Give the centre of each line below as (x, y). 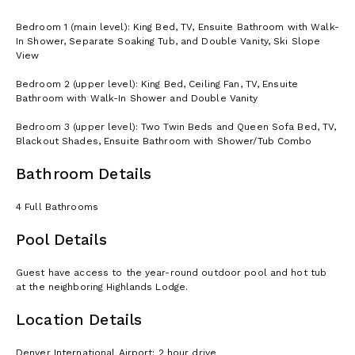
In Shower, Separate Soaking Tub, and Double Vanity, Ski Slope (168, 41)
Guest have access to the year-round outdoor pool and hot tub (172, 272)
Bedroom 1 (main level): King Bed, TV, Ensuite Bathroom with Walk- (177, 27)
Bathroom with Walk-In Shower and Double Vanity (137, 98)
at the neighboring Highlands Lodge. (102, 286)
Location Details (79, 319)
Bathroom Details (84, 174)
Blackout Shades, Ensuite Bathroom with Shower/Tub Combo (164, 141)
